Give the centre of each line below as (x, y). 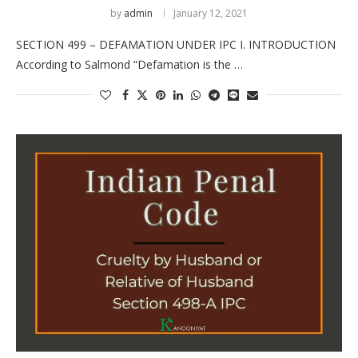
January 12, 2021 (211, 13)
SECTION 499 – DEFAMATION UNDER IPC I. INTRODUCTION (176, 44)
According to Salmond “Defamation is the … (129, 64)
